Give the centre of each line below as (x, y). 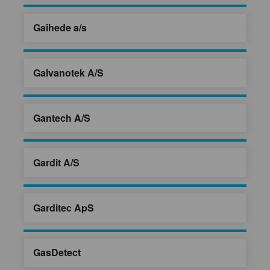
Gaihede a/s (60, 28)
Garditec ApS (64, 207)
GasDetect (57, 253)
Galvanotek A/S (68, 73)
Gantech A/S (62, 118)
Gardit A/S (56, 163)
